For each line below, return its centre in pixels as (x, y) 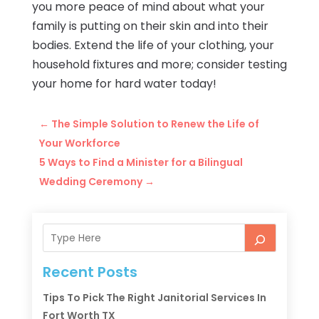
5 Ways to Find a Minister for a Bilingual (141, 163)
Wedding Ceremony (90, 182)
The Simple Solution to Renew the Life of (155, 124)
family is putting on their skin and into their (150, 26)
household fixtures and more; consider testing (159, 65)
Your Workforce (79, 143)
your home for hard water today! (124, 84)
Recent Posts (90, 272)
